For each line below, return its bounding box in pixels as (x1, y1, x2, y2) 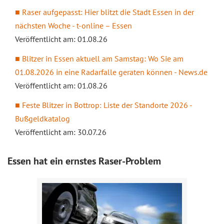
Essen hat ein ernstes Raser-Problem (7, 154, 161, 167)
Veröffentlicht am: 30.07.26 (15, 127, 106, 137)
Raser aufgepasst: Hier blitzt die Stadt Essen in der (22, 7, 194, 17)
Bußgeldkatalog (15, 113, 70, 123)
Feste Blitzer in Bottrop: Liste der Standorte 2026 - (22, 100, 192, 110)
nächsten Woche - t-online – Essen (15, 20, 132, 30)
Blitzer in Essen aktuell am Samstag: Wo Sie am (22, 53, 183, 63)
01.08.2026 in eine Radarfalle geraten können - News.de (15, 67, 207, 77)
